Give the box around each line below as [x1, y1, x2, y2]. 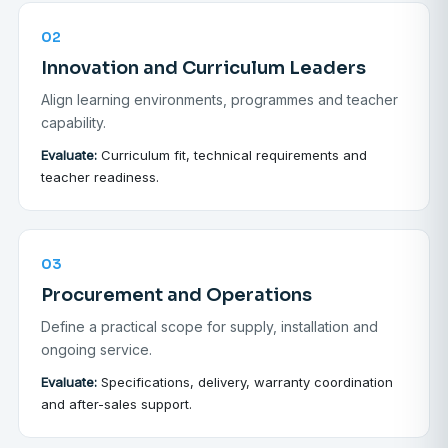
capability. [41, 114, 106, 132]
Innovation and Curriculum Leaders [41, 57, 366, 80]
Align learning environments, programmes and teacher [41, 91, 398, 109]
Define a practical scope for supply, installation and [41, 318, 378, 336]
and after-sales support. [41, 396, 192, 413]
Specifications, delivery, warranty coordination [97, 374, 393, 391]
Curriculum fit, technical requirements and [97, 147, 367, 164]
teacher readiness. [41, 169, 159, 186]
